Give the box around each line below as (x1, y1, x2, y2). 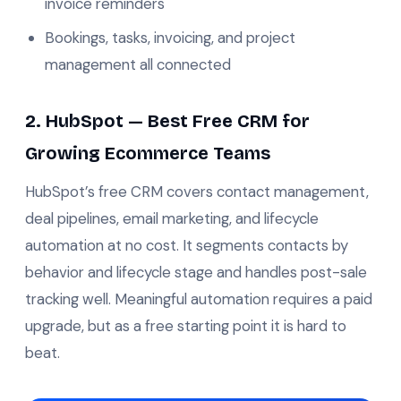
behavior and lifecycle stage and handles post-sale (25, 261, 367, 282)
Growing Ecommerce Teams (25, 141, 270, 164)
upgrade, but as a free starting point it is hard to (25, 315, 346, 336)
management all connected (45, 54, 231, 74)
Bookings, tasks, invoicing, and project (45, 27, 295, 47)
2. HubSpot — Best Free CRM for (25, 109, 310, 132)
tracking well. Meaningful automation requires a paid (25, 288, 372, 309)
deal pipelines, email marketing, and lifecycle (25, 208, 319, 228)
